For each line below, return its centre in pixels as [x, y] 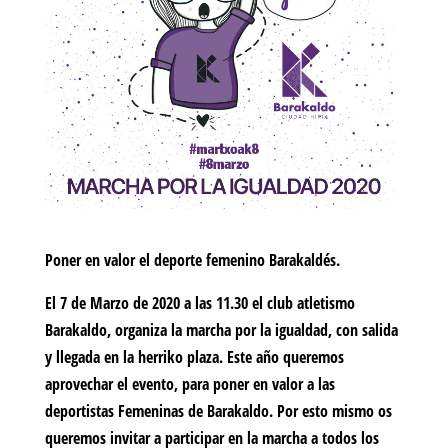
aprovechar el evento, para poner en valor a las [189, 384]
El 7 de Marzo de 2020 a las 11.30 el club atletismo [199, 303]
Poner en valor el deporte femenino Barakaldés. [192, 260]
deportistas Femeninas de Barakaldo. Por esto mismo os [218, 411]
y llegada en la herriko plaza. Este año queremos [194, 357]
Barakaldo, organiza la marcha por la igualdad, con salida [221, 330]
